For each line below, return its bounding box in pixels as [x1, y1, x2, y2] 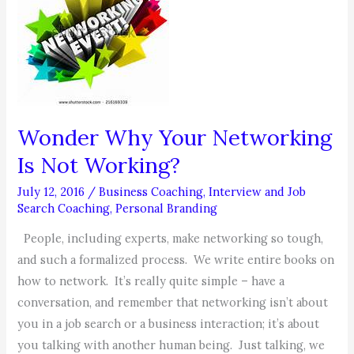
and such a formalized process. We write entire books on [17, 252, 335, 268]
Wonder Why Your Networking [17, 123, 333, 152]
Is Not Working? [17, 151, 181, 179]
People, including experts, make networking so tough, [17, 231, 324, 247]
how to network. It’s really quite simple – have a [17, 273, 285, 289]
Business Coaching [99, 183, 204, 199]
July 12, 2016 [17, 183, 88, 199]
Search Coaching [17, 200, 111, 216]
